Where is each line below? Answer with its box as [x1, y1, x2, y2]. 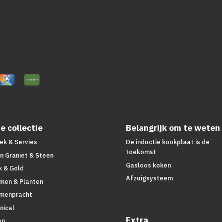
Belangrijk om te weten [125, 122, 220, 134]
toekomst [125, 148, 156, 157]
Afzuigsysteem [125, 174, 173, 183]
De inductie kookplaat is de [125, 138, 210, 147]
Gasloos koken [125, 161, 171, 169]
